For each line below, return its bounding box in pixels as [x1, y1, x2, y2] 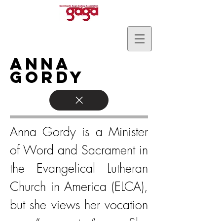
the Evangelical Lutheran [10, 160, 148, 177]
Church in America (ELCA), [10, 178, 148, 195]
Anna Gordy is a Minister [10, 123, 148, 140]
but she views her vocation [10, 196, 148, 213]
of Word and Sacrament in [10, 142, 148, 158]
